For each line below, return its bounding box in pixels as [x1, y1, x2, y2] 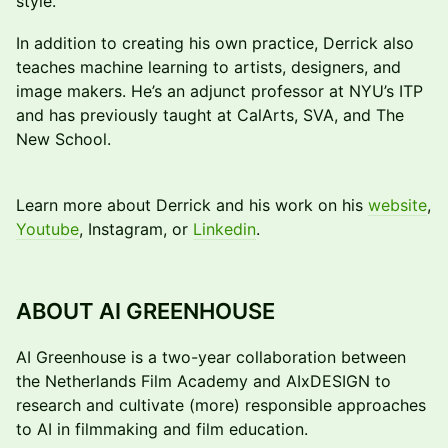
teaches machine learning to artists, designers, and [16, 57, 401, 77]
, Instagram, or [79, 219, 193, 239]
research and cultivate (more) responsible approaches [16, 395, 426, 415]
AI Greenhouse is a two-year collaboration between [16, 347, 406, 367]
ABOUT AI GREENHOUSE [16, 298, 275, 324]
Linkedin [193, 219, 256, 239]
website [368, 195, 427, 215]
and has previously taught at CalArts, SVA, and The [16, 105, 404, 125]
